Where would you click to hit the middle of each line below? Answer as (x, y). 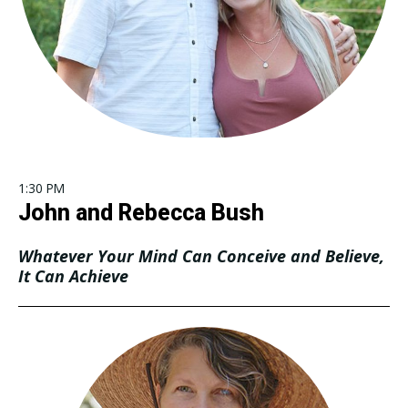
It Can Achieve (73, 276)
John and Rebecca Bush (141, 213)
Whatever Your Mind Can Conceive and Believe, (201, 256)
